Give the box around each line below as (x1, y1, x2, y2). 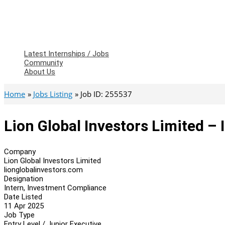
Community (24, 58, 63, 67)
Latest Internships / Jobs (24, 49, 109, 58)
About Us (24, 67, 55, 76)
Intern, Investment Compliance (4, 183, 106, 192)
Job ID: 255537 (80, 89, 132, 99)
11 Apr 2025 (4, 201, 44, 210)
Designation (4, 174, 43, 183)
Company (4, 147, 36, 156)
